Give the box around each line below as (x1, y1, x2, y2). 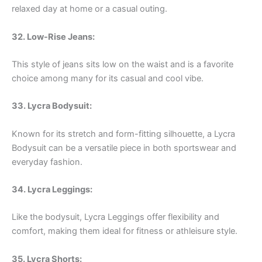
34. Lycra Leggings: (12, 184, 92, 195)
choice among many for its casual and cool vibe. (12, 73, 204, 84)
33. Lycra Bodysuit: (12, 101, 92, 112)
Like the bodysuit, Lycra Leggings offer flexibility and (12, 212, 219, 223)
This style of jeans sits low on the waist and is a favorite (12, 58, 233, 70)
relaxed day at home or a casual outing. (12, 4, 167, 15)
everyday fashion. (12, 156, 82, 167)
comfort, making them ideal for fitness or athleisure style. (12, 226, 237, 237)
